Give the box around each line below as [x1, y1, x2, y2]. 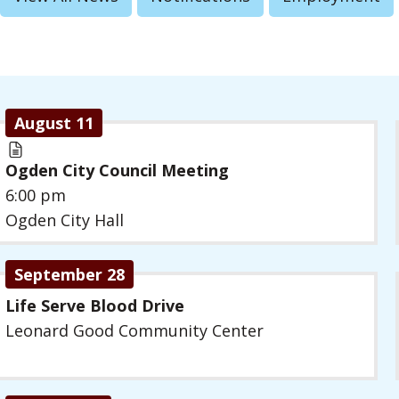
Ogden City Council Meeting [5, 159, 229, 181]
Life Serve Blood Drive [5, 294, 184, 316]
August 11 [14, 111, 94, 134]
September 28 [14, 263, 125, 285]
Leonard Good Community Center [5, 319, 264, 341]
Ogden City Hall [5, 208, 124, 231]
